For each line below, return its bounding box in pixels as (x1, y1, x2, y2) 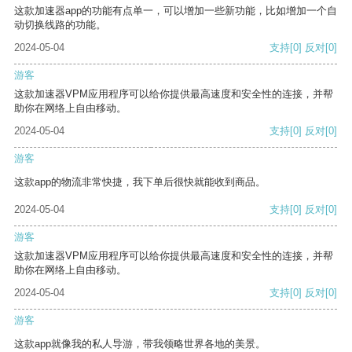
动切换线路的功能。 (14, 19, 106, 31)
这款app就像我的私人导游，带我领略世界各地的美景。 (14, 338, 266, 350)
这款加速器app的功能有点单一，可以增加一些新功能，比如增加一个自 (14, 5, 337, 17)
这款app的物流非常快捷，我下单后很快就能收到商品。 (14, 176, 266, 189)
